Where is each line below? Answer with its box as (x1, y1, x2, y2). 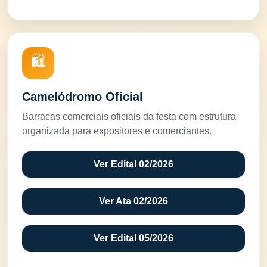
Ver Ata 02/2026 (99, 196, 168, 206)
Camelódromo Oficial (22, 90, 143, 103)
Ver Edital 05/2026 (94, 233, 173, 243)
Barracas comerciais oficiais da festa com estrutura (22, 111, 236, 122)
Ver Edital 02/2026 (94, 159, 173, 169)
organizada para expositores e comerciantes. (22, 126, 212, 136)
